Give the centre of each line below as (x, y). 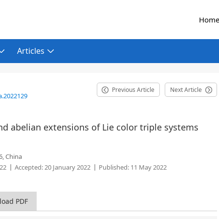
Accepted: (29, 167)
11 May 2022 (148, 167)
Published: (114, 167)
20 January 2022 (67, 167)
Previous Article (133, 90)
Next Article (186, 90)
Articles (31, 51)
